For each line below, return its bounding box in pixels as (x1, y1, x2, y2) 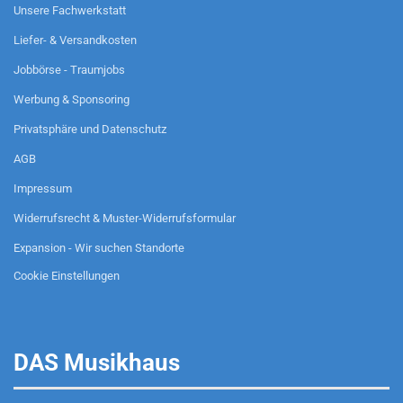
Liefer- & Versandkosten (13, 33, 137, 47)
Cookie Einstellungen (13, 269, 120, 282)
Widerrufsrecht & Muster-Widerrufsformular (13, 211, 236, 225)
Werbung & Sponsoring (13, 93, 130, 106)
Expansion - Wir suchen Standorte (13, 241, 184, 255)
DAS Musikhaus (13, 349, 180, 376)
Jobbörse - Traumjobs (13, 63, 125, 76)
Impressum (13, 182, 72, 195)
